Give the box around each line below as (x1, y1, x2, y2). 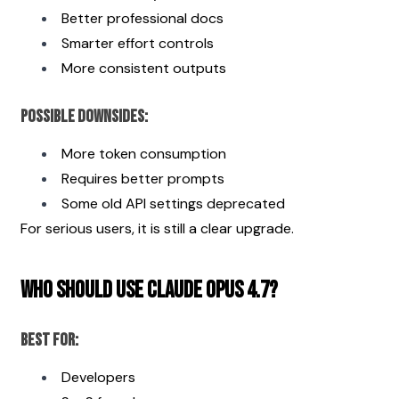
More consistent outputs (61, 58, 226, 77)
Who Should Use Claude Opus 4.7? (20, 276, 278, 305)
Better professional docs (61, 8, 224, 28)
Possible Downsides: (20, 105, 148, 127)
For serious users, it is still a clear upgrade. (20, 218, 294, 238)
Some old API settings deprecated (61, 193, 285, 213)
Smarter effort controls (61, 33, 214, 53)
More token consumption (61, 143, 226, 163)
